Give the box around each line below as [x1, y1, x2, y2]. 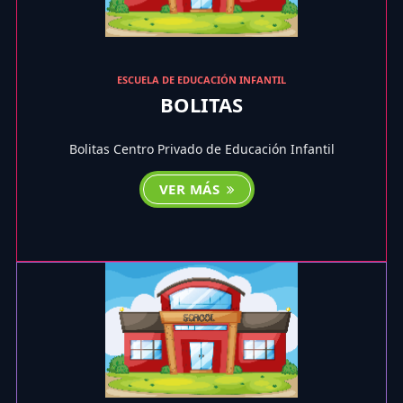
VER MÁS [158, 179, 224, 198]
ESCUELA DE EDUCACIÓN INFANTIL [117, 73, 286, 87]
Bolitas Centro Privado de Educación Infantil [68, 139, 335, 157]
